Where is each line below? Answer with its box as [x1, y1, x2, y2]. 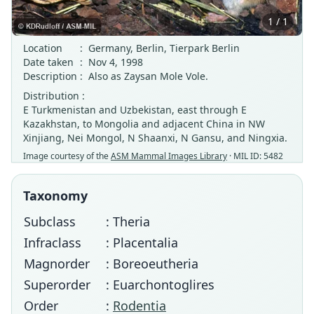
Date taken [23, 55, 74, 69]
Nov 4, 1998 [88, 55, 143, 69]
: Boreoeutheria [106, 255, 198, 272]
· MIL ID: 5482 [227, 150, 283, 162]
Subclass [24, 213, 76, 230]
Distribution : [23, 89, 85, 102]
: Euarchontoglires [106, 276, 214, 293]
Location [23, 41, 62, 55]
